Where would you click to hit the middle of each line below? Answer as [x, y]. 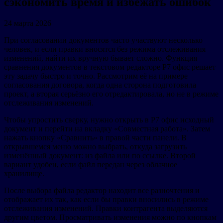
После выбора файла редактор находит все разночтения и [102, 190]
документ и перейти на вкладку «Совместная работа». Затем [107, 128]
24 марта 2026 [28, 23]
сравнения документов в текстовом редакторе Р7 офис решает [110, 67]
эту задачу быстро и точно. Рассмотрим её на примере [96, 76]
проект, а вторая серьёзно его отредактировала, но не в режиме [111, 94]
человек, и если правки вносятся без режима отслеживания [105, 49]
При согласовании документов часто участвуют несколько [103, 40]
